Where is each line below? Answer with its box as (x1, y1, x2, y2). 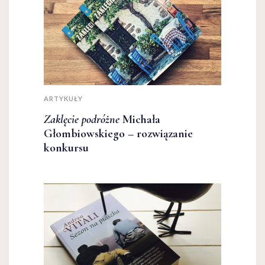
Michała (119, 112, 160, 127)
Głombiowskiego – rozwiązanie (44, 127, 193, 141)
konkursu (44, 141, 89, 156)
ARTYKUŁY (44, 95, 83, 103)
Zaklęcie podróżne (44, 112, 119, 127)
